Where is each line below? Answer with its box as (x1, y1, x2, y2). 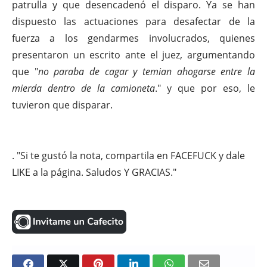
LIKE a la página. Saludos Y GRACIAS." (12, 166, 176, 179)
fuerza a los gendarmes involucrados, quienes (12, 32, 255, 45)
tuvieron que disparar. (12, 98, 113, 111)
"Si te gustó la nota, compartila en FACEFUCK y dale (14, 149, 245, 162)
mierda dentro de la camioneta (12, 82, 155, 95)
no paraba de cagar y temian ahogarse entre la (38, 65, 256, 78)
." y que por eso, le (155, 82, 255, 95)
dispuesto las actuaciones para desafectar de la (12, 15, 255, 28)
